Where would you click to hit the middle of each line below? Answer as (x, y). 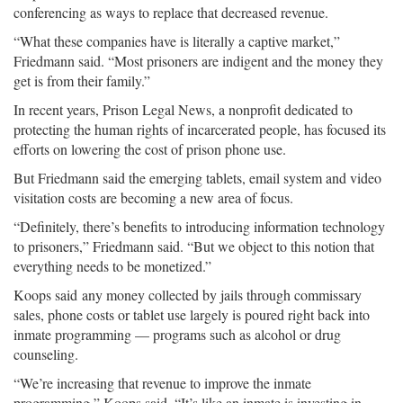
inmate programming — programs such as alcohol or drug (177, 334)
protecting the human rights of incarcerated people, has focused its (200, 129)
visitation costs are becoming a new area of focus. (153, 197)
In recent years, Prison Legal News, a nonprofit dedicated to (183, 109)
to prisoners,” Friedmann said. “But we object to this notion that (194, 246)
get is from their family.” (82, 81)
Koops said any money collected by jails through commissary (188, 295)
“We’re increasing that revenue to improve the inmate (162, 383)
